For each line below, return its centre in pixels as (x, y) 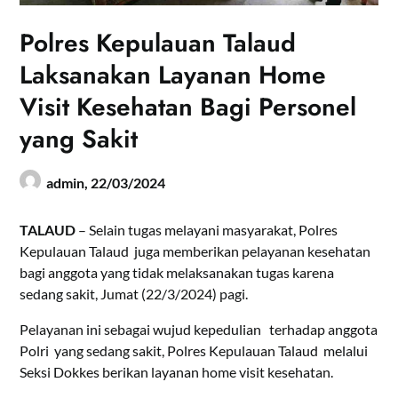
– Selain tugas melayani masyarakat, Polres (207, 229)
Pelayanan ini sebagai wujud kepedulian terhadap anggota (199, 329)
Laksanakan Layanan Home (173, 75)
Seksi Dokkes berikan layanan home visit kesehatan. (177, 371)
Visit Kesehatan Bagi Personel (188, 107)
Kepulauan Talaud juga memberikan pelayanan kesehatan (195, 251)
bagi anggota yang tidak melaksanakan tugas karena (177, 272)
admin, (69, 182)
